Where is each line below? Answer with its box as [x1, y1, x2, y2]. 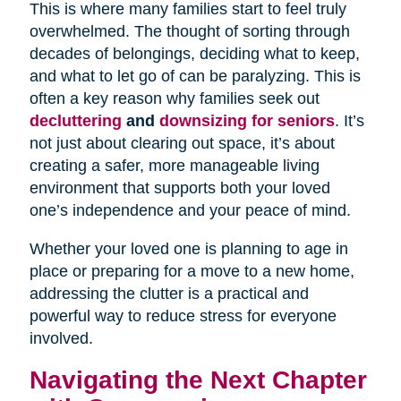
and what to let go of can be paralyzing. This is [29, 66, 361, 85]
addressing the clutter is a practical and [29, 284, 309, 303]
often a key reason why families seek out [29, 89, 320, 107]
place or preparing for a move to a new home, [29, 261, 354, 280]
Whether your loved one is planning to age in [29, 239, 348, 258]
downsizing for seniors [158, 111, 335, 130]
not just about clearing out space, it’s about [29, 133, 335, 152]
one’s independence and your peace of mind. [29, 200, 351, 219]
